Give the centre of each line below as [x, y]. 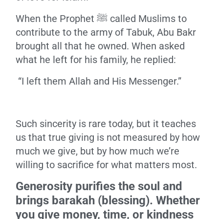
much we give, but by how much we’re [98, 151]
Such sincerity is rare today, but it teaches [106, 124]
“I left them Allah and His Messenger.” [99, 81]
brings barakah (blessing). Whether [108, 200]
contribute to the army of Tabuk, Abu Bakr [106, 32]
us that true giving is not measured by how [108, 137]
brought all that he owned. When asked [100, 46]
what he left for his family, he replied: [96, 60]
